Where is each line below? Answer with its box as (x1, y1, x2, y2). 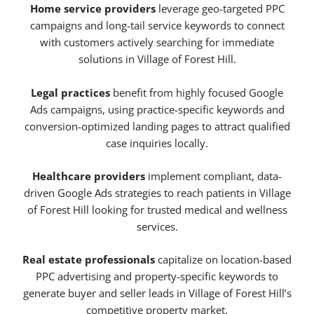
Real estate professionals (22, 252, 155, 267)
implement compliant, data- (145, 169, 282, 184)
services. (136, 219, 178, 234)
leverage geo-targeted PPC (155, 1, 285, 16)
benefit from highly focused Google (110, 85, 283, 100)
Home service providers (29, 1, 156, 16)
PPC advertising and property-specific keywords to (36, 269, 278, 284)
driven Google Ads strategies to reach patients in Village (23, 186, 291, 200)
